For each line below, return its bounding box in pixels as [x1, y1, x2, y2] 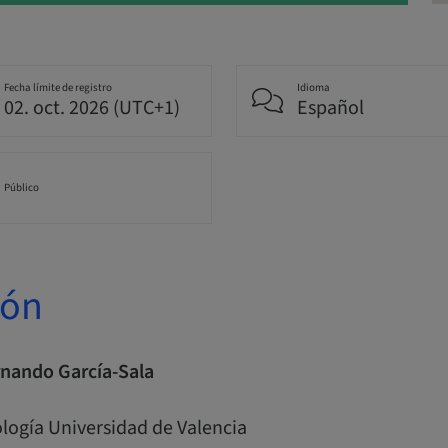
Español [297, 94, 364, 123]
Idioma [297, 80, 330, 96]
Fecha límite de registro [3, 80, 112, 96]
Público [3, 180, 39, 196]
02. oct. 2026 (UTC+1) [3, 94, 180, 123]
